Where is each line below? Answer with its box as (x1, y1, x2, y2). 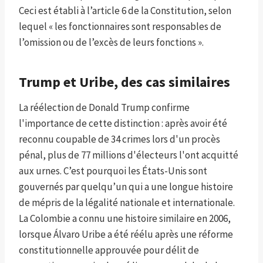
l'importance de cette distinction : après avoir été (19, 117, 227, 130)
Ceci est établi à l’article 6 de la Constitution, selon (19, 4, 231, 18)
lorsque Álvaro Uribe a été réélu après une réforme (19, 228, 233, 241)
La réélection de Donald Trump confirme (19, 101, 190, 114)
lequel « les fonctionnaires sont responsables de (19, 20, 221, 33)
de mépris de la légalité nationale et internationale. (19, 196, 235, 210)
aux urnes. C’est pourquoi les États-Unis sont (19, 164, 207, 178)
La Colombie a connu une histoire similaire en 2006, (19, 212, 231, 225)
